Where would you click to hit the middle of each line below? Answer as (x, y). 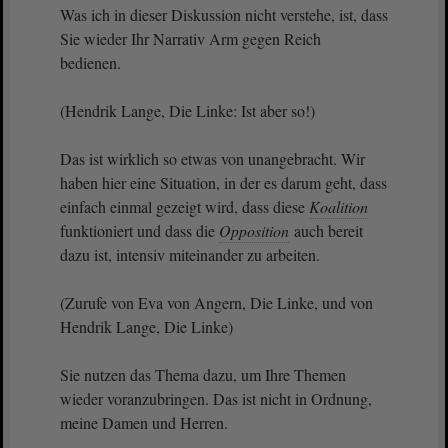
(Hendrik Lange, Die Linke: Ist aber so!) (187, 110)
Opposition (254, 230)
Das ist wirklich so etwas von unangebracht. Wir (212, 158)
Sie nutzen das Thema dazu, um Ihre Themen (203, 374)
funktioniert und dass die (139, 230)
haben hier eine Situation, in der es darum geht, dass (223, 182)
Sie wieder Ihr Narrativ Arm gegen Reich (190, 38)
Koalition (338, 206)
